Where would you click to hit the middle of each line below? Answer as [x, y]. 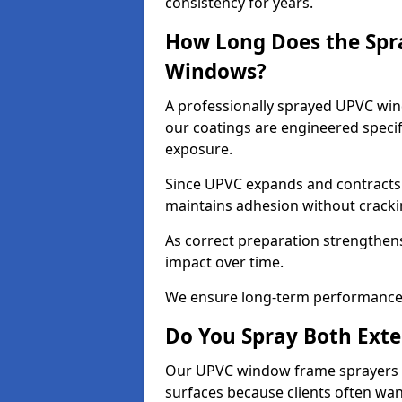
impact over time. [224, 262]
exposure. [199, 149]
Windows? [216, 71]
